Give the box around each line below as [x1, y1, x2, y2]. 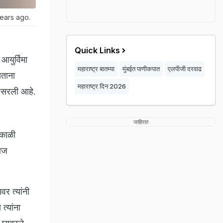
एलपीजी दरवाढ [168, 65, 202, 73]
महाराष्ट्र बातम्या [78, 65, 114, 73]
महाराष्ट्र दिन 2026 [78, 82, 126, 90]
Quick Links [75, 45, 120, 55]
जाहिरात [133, 118, 148, 125]
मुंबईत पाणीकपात [122, 65, 160, 73]
